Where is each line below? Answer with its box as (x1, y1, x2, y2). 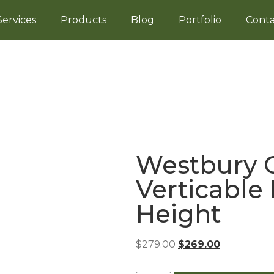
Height (136, 199, 221, 229)
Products (60, 14, 106, 26)
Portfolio (178, 14, 221, 26)
